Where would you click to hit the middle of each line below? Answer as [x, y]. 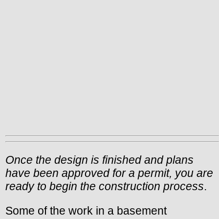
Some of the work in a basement [86, 211]
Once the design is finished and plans [99, 160]
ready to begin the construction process [105, 186]
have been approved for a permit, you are [109, 173]
